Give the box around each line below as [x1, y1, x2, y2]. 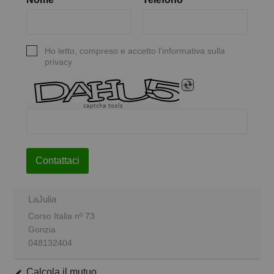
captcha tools [83, 102, 123, 109]
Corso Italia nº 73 [28, 211, 95, 221]
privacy [45, 56, 72, 67]
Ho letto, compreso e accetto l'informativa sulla [45, 45, 225, 56]
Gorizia [28, 224, 56, 235]
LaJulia [28, 194, 56, 205]
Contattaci [35, 155, 80, 166]
